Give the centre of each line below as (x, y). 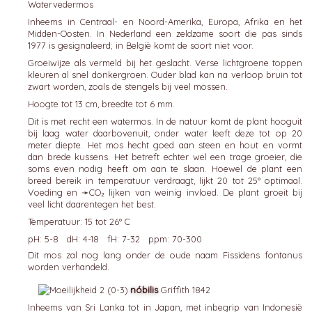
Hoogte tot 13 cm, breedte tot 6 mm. (101, 104)
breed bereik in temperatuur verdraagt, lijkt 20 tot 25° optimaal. (165, 180)
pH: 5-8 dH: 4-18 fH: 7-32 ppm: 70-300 (115, 239)
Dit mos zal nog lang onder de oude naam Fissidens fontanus (165, 255)
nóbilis (144, 290)
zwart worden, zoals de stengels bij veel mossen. (128, 86)
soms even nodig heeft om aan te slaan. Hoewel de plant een (165, 169)
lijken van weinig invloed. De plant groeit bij (203, 192)
